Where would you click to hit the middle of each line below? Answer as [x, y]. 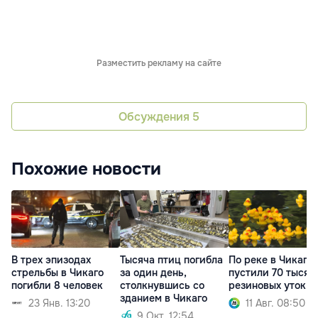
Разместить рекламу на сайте [159, 64]
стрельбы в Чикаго [57, 272]
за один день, [153, 272]
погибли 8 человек [57, 285]
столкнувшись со [162, 285]
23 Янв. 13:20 [59, 303]
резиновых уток [267, 285]
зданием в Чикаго [164, 298]
